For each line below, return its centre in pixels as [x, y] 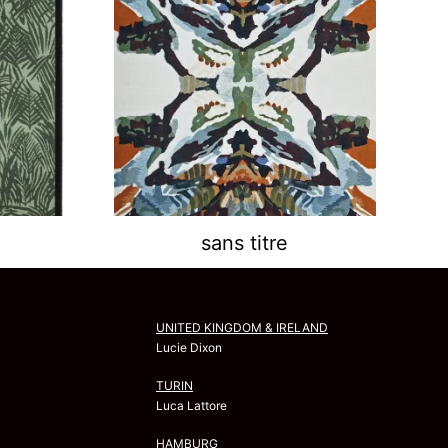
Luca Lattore [191, 405]
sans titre [245, 242]
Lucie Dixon [189, 347]
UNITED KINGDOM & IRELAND [242, 327]
